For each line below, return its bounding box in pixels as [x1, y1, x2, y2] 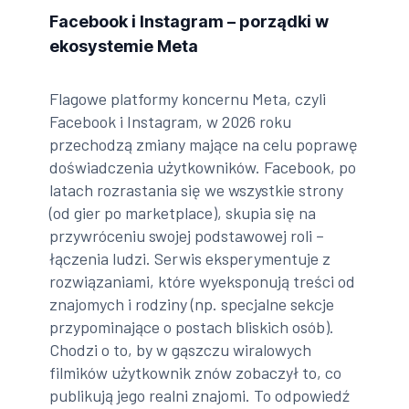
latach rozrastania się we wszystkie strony [49, 179, 344, 200]
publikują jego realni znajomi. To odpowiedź [49, 384, 351, 405]
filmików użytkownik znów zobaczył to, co [49, 362, 342, 383]
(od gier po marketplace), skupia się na [49, 202, 317, 223]
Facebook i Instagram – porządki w [49, 11, 330, 31]
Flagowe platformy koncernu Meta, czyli [49, 88, 327, 109]
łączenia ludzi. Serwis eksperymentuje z [49, 247, 331, 268]
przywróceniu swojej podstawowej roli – [49, 225, 325, 246]
